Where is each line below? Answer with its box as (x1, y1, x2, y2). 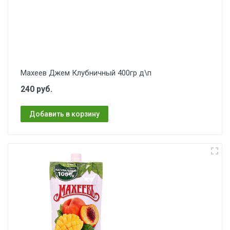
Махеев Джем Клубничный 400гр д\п (21, 68, 151, 78)
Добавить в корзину (29, 109, 100, 118)
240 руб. (21, 84, 52, 94)
